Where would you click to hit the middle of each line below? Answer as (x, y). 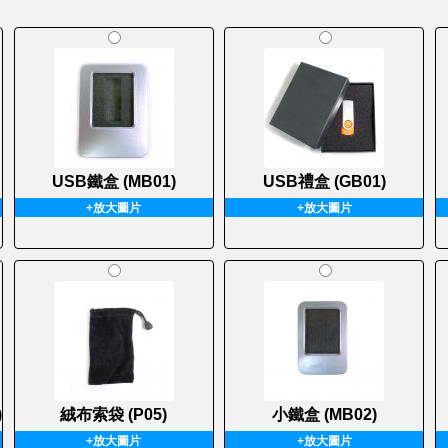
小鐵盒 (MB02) (324, 414)
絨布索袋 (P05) (114, 414)
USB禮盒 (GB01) (324, 182)
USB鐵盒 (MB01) (113, 182)
